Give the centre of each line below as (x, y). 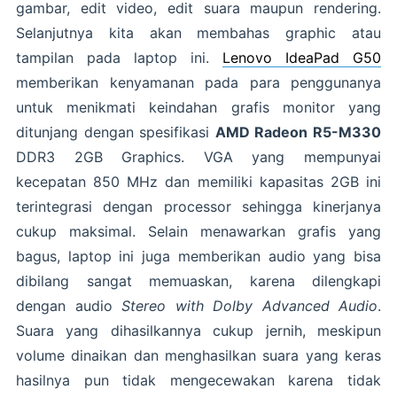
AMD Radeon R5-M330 (298, 132)
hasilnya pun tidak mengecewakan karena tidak (198, 381)
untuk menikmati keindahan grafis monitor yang (198, 108)
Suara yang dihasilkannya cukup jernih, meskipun (198, 331)
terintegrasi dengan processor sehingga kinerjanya (198, 207)
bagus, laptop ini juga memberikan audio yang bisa (198, 257)
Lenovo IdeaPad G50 (302, 58)
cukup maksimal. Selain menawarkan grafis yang (198, 232)
